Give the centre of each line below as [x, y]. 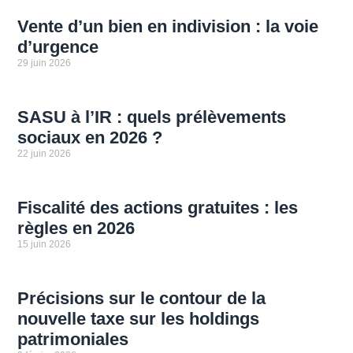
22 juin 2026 [45, 153]
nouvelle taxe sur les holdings [139, 318]
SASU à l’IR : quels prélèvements [152, 117]
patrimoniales [73, 339]
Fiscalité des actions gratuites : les [158, 207]
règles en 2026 [76, 228]
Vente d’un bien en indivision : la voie [168, 26]
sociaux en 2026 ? [90, 137]
